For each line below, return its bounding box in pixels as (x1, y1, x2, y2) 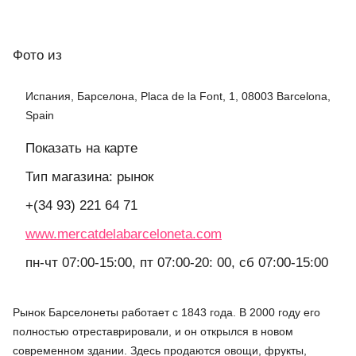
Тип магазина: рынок (25, 169, 153, 185)
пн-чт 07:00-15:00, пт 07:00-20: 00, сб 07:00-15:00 (25, 255, 328, 271)
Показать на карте (25, 141, 137, 157)
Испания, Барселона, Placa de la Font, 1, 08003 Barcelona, (25, 90, 331, 103)
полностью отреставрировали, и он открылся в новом (13, 325, 293, 339)
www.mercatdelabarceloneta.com (25, 226, 222, 242)
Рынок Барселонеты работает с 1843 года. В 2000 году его (13, 306, 320, 319)
